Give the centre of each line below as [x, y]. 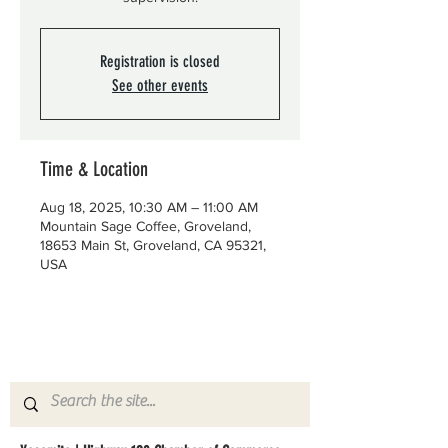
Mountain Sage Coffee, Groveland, [145, 226]
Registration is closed [160, 61]
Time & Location [94, 169]
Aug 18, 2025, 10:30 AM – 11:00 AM [149, 207]
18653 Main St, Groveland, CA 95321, [153, 245]
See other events [160, 85]
